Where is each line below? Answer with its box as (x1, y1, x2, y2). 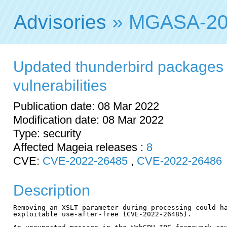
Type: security (13, 127, 81, 140)
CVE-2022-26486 (137, 154, 222, 167)
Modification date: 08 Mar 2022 (13, 113, 164, 126)
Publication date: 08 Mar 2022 (13, 99, 159, 112)
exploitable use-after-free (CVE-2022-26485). (13, 210, 192, 218)
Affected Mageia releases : (13, 140, 146, 154)
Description (13, 181, 90, 199)
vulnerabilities (13, 77, 107, 94)
